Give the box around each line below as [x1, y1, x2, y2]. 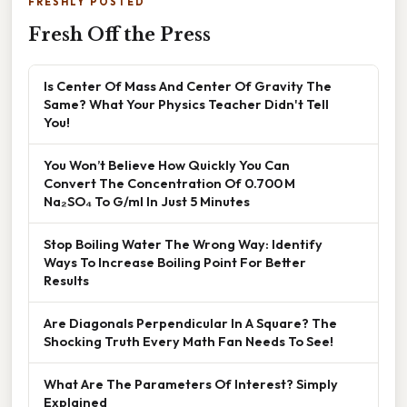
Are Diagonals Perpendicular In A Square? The [44, 313, 337, 332]
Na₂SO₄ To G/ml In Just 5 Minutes [44, 192, 250, 210]
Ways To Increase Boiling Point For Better [44, 253, 306, 271]
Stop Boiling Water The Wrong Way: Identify [44, 234, 323, 253]
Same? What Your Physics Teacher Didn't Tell [44, 94, 329, 113]
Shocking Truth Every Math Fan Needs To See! [44, 332, 333, 350]
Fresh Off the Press [28, 23, 211, 45]
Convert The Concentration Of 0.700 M [44, 174, 295, 192]
